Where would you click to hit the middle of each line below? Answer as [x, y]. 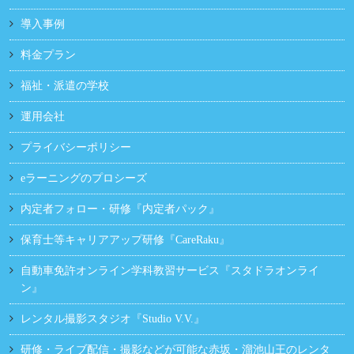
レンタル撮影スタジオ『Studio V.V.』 [113, 319]
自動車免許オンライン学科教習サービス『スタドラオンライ [170, 271]
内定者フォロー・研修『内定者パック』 [120, 209]
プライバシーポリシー [76, 148]
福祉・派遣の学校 [65, 86]
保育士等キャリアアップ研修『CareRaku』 [125, 240]
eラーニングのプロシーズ [84, 179]
